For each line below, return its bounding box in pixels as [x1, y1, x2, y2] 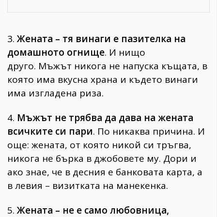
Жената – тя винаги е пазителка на [17, 32, 186, 46]
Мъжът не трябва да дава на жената [17, 111, 193, 124]
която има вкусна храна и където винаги [7, 73, 198, 86]
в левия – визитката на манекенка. [7, 179, 168, 192]
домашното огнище [7, 46, 105, 59]
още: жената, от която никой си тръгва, [7, 139, 191, 152]
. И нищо [105, 46, 145, 59]
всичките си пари [7, 125, 93, 138]
